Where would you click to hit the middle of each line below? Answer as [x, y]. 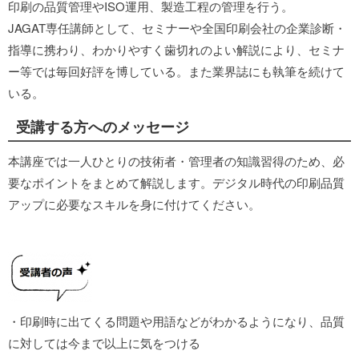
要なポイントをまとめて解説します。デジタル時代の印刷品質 [176, 182]
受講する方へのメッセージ [103, 127]
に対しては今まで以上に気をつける [110, 343]
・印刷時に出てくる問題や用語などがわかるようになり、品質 [176, 321]
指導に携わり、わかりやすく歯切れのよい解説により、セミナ [176, 49]
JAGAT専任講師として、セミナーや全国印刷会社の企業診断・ [177, 28]
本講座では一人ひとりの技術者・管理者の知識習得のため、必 [176, 161]
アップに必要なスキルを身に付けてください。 [134, 204]
